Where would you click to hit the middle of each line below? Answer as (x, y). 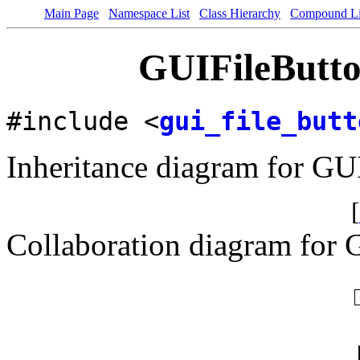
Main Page (72, 13)
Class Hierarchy (240, 13)
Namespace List (149, 13)
